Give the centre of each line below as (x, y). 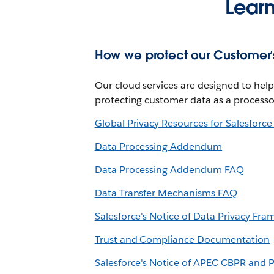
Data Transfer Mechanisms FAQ (166, 193)
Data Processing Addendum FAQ (169, 170)
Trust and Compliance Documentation (182, 239)
